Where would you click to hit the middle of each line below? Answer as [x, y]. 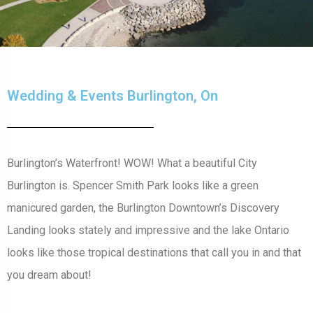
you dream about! [49, 275]
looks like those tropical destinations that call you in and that [154, 253]
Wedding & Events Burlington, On [112, 96]
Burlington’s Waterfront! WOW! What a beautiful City [132, 163]
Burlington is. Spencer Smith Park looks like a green [133, 186]
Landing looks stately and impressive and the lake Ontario [148, 231]
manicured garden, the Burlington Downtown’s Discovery [143, 208]
